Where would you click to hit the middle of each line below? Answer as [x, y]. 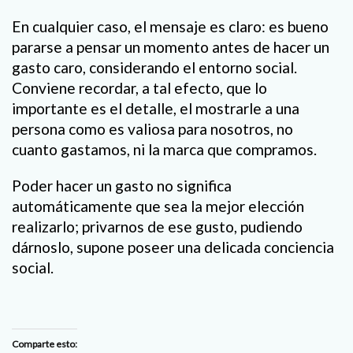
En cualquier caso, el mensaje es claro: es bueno [170, 27]
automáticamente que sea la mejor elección [158, 206]
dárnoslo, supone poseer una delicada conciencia [173, 247]
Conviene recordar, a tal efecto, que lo [139, 88]
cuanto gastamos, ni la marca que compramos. [164, 150]
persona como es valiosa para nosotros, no [152, 129]
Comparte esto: [45, 344]
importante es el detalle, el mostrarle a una [156, 109]
